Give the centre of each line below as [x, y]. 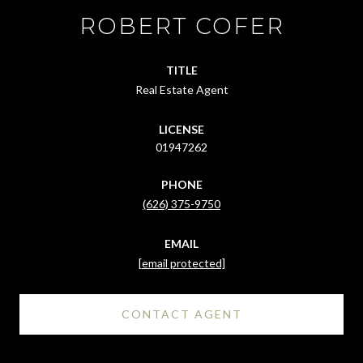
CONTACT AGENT [181, 314]
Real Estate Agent [181, 89]
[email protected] [181, 263]
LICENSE [181, 129]
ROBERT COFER [181, 26]
